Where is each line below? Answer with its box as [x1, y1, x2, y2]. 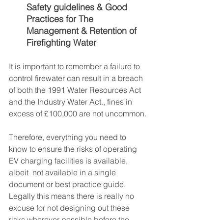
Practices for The [27, 13, 96, 25]
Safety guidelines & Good [27, 1, 130, 13]
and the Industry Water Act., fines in [9, 97, 134, 107]
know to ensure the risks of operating [9, 144, 139, 154]
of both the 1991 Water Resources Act [9, 85, 143, 95]
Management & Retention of [27, 25, 139, 37]
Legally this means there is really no [9, 191, 136, 201]
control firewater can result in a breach [9, 73, 145, 83]
